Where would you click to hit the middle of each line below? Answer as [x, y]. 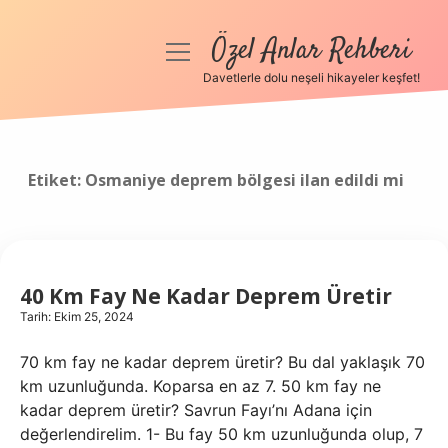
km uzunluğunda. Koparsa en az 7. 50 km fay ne [200, 386]
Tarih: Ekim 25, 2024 [77, 316]
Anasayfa [90, 108]
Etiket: [56, 180]
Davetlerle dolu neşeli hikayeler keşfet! [311, 77]
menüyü [195, 50]
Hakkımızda [90, 252]
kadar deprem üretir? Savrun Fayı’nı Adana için [196, 410]
